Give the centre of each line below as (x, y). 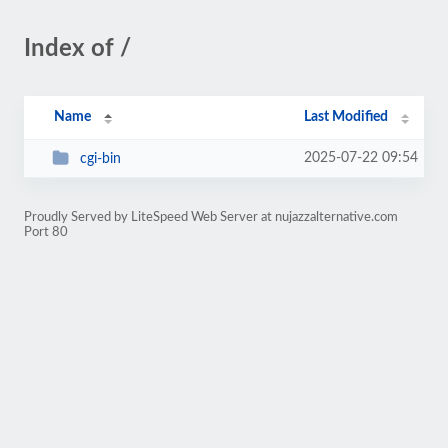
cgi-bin (100, 158)
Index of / (77, 49)
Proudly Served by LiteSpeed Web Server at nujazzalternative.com (211, 217)
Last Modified (346, 117)
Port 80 (46, 232)
